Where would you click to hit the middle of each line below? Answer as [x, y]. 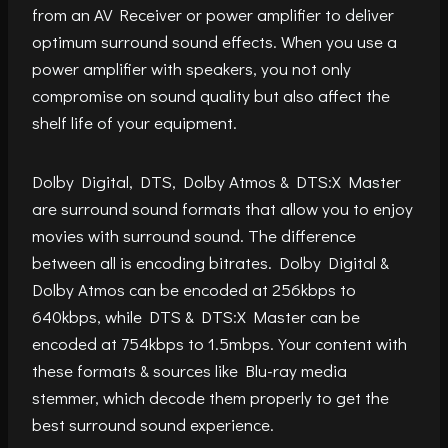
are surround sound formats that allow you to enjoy [222, 208]
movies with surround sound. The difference [194, 235]
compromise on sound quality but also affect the [211, 95]
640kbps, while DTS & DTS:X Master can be [196, 316]
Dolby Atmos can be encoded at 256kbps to [194, 289]
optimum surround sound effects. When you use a [214, 41]
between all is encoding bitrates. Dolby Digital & [210, 262]
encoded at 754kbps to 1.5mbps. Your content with [219, 343]
